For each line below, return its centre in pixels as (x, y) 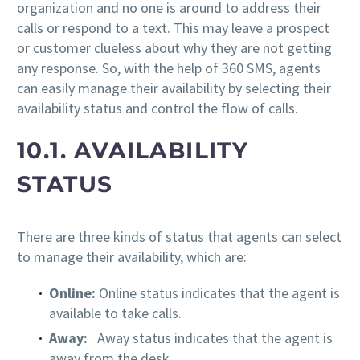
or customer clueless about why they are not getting (174, 47)
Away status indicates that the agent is (210, 337)
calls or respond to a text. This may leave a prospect (173, 27)
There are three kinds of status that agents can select (179, 237)
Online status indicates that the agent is (218, 292)
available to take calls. (115, 313)
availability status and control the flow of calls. (157, 108)
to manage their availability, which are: (132, 257)
